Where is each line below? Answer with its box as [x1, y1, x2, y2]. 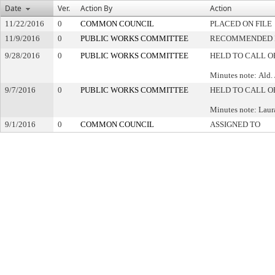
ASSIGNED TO [210, 120, 260, 129]
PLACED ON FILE [210, 19, 272, 28]
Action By [80, 3, 112, 14]
